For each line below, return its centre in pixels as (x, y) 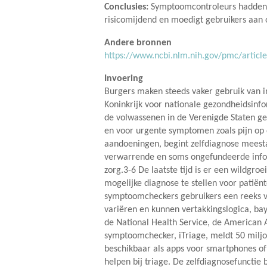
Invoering (124, 78)
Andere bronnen (138, 43)
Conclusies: (126, 7)
